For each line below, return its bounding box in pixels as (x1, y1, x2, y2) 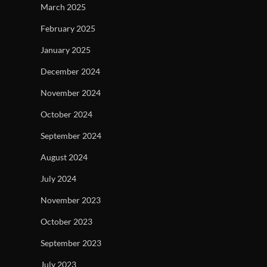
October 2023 (41, 216, 92, 226)
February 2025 (41, 23, 95, 33)
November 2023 (41, 194, 101, 205)
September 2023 (41, 237, 101, 248)
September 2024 (41, 130, 101, 141)
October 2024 (41, 108, 92, 119)
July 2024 (41, 173, 76, 184)
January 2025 (41, 44, 91, 55)
